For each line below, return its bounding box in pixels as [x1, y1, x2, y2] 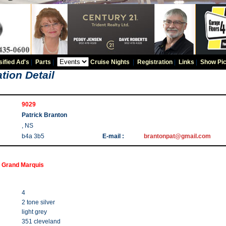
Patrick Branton [22, 111, 67, 119]
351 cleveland [22, 218, 61, 225]
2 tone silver [22, 199, 55, 206]
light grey [22, 208, 47, 215]
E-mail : [102, 133, 124, 140]
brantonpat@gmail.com [144, 133, 211, 140]
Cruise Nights [90, 59, 130, 66]
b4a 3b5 [22, 133, 44, 140]
